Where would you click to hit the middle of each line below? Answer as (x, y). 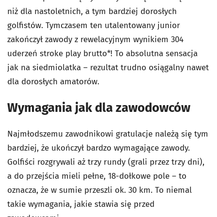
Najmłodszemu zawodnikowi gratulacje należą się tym (108, 134)
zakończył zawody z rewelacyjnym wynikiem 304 (95, 39)
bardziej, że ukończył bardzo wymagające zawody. (99, 148)
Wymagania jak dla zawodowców (99, 108)
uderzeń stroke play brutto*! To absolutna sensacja (102, 54)
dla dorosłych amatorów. (53, 82)
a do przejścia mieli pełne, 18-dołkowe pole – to (97, 176)
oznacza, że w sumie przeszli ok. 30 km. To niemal (100, 190)
